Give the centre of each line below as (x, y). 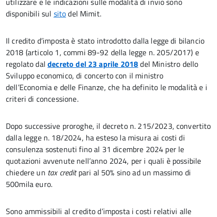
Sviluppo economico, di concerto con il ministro (85, 76)
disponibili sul (30, 14)
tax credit (62, 172)
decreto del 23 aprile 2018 (93, 64)
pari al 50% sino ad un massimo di (134, 172)
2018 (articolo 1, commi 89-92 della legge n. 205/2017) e (102, 52)
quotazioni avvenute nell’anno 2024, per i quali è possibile (104, 161)
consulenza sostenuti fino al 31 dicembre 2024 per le (95, 149)
